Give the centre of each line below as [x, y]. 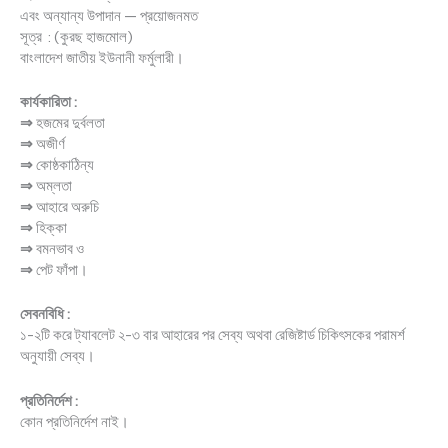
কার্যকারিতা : [48, 102]
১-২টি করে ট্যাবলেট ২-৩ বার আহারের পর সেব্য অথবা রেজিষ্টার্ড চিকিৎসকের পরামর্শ [212, 335]
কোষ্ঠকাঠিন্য [65, 165]
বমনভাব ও [60, 249]
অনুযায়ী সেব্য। [57, 356]
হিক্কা [51, 228]
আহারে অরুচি [67, 207]
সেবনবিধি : [45, 314]
